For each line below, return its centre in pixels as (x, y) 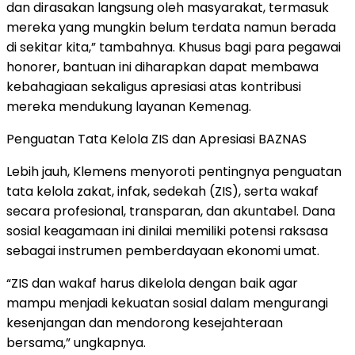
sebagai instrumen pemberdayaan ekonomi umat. (163, 250)
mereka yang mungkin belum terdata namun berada (171, 27)
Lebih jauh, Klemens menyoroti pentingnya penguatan (174, 171)
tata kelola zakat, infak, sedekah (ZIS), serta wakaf (162, 191)
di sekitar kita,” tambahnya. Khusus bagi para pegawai (174, 47)
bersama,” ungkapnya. (76, 342)
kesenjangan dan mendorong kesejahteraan (145, 323)
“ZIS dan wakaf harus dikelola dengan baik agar (152, 283)
